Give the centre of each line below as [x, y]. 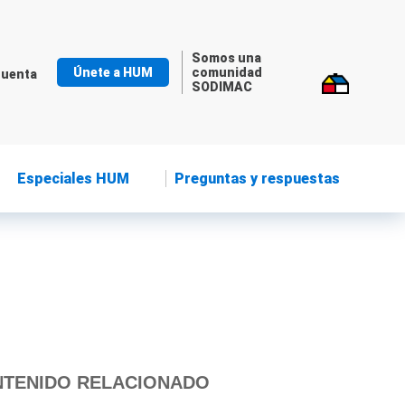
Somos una [226, 58]
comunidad [226, 72]
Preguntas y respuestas [258, 179]
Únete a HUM [113, 72]
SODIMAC [221, 87]
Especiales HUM [74, 179]
